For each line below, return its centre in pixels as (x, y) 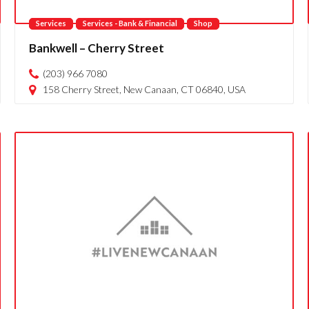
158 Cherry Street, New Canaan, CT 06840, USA (144, 89)
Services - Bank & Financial (130, 23)
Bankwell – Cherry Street (96, 48)
